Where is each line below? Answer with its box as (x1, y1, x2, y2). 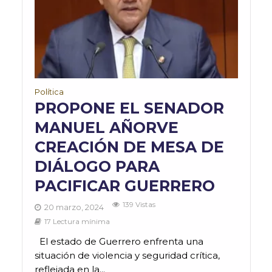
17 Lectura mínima (44, 217, 110, 226)
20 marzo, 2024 (44, 203, 104, 212)
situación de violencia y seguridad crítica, (34, 250, 220, 262)
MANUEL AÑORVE (34, 118, 178, 137)
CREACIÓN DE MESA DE (34, 138, 224, 157)
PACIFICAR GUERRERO (34, 177, 215, 195)
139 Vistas (122, 200, 155, 209)
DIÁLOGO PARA (34, 157, 160, 176)
